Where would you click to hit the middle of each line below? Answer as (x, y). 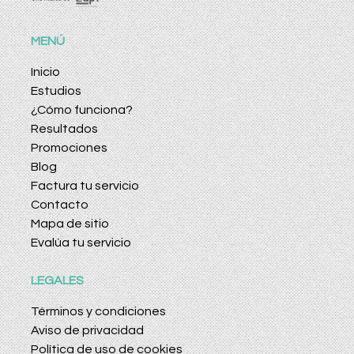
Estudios (56, 91)
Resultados (64, 129)
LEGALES (57, 281)
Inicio (45, 72)
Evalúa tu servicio (81, 243)
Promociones (69, 148)
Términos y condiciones (98, 312)
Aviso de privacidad (87, 331)
